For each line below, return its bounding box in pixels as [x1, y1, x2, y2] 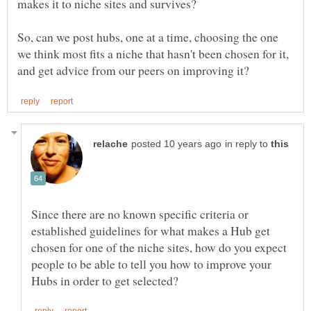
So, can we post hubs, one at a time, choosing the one [17, 28, 278, 46]
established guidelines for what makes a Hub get [31, 221, 270, 239]
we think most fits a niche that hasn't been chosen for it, [17, 45, 289, 62]
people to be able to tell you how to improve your [31, 255, 271, 272]
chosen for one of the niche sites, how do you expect [31, 238, 287, 255]
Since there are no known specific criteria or [31, 205, 249, 222]
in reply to [225, 138, 271, 149]
